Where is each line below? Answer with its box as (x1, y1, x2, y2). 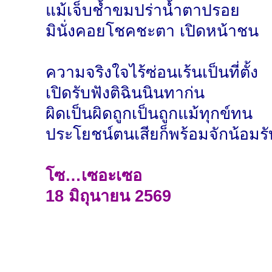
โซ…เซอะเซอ (46, 166, 143, 185)
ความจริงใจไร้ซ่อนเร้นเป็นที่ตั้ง (46, 63, 259, 82)
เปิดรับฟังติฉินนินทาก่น (46, 84, 205, 103)
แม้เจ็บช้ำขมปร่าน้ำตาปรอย (46, 1, 240, 20)
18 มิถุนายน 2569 (46, 187, 172, 206)
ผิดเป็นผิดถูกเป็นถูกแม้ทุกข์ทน (46, 104, 253, 123)
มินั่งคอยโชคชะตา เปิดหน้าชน (46, 22, 259, 41)
